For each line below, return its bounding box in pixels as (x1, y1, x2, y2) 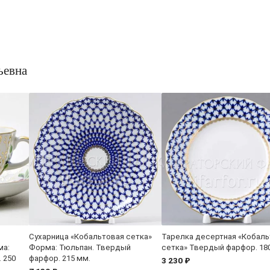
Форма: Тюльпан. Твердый (29, 242, 131, 252)
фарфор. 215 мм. (29, 253, 90, 263)
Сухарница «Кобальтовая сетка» (29, 231, 152, 241)
